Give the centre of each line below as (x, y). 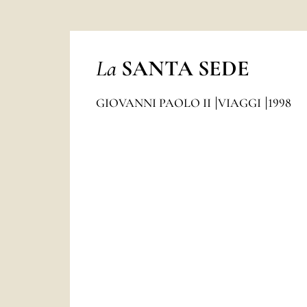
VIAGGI (241, 103)
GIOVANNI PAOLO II (155, 103)
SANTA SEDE (185, 68)
